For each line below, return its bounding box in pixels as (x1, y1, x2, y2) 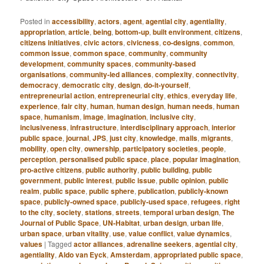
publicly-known (178, 185, 229, 196)
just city (110, 132, 137, 143)
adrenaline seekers (127, 238, 192, 249)
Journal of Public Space (20, 217, 100, 228)
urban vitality (65, 227, 110, 239)
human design (117, 100, 164, 111)
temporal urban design (143, 206, 219, 217)
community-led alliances (70, 68, 152, 80)
